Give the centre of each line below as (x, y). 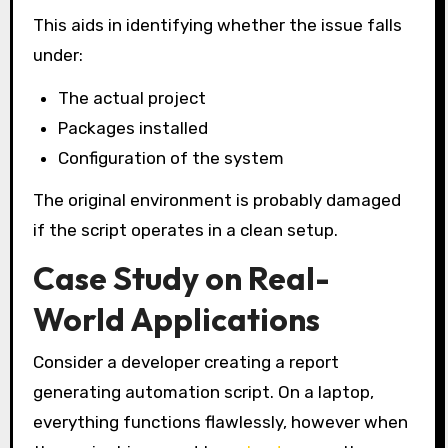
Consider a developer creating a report (185, 361)
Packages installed (133, 127)
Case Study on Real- (181, 278)
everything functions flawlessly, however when (220, 421)
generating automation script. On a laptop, (203, 391)
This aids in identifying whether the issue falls (217, 24)
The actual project (132, 97)
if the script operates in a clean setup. (185, 230)
